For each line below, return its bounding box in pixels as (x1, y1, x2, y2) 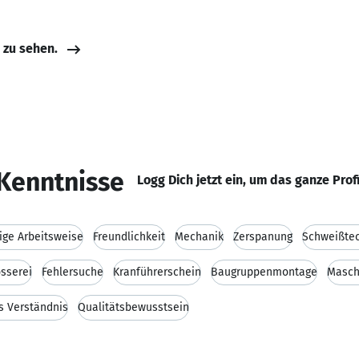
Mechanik (175, 230, 224, 244)
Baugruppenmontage (211, 265, 317, 279)
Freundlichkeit (93, 230, 165, 244)
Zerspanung (233, 230, 292, 244)
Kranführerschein (113, 265, 201, 279)
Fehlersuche (42, 265, 103, 279)
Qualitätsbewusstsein (78, 301, 189, 314)
